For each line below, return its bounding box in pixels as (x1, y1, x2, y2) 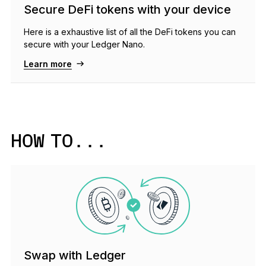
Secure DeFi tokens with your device (23, 2, 231, 17)
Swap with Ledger (23, 248, 126, 263)
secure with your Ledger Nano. (23, 39, 145, 49)
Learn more (23, 58, 72, 69)
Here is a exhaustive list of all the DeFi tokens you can (23, 26, 236, 37)
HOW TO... (10, 132, 107, 152)
